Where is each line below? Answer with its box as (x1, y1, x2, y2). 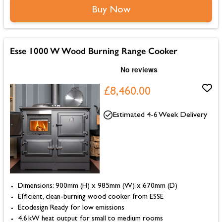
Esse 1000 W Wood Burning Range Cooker (10, 45, 177, 56)
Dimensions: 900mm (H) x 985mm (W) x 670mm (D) (18, 182, 177, 190)
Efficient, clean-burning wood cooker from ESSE (18, 193, 164, 201)
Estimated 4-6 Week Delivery (112, 111, 207, 119)
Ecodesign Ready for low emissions (18, 204, 124, 212)
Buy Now (92, 5, 130, 15)
